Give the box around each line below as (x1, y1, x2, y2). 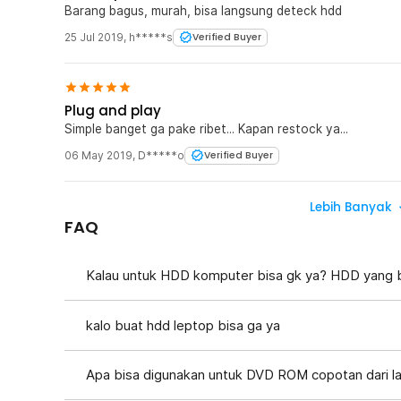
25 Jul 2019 (64, 30, 124, 44)
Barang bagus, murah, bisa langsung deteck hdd (64, 3, 342, 18)
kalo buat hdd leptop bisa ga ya (86, 316, 280, 334)
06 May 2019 (64, 148, 132, 162)
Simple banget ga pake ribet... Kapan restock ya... (64, 121, 348, 136)
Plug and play (64, 100, 161, 120)
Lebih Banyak (309, 198, 396, 216)
